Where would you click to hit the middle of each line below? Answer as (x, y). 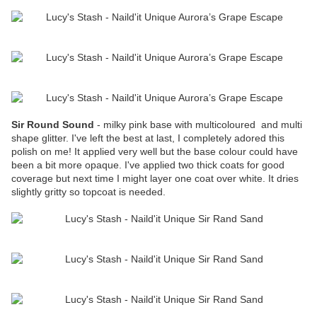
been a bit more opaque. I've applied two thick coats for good (148, 165)
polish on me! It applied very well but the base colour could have (155, 152)
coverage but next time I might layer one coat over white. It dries (155, 179)
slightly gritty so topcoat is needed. (88, 192)
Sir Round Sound (53, 125)
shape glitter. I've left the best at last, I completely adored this (148, 138)
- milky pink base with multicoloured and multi (198, 125)
